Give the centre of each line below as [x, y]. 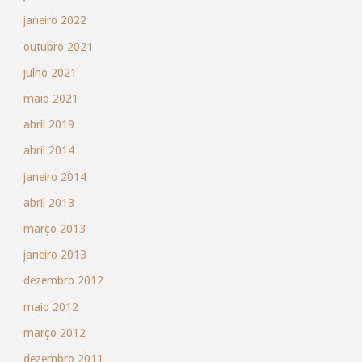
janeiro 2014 [55, 177]
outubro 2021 [58, 46]
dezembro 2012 [63, 281]
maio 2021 [51, 99]
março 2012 [54, 333]
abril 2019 [48, 125]
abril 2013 [48, 202]
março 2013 [54, 228]
